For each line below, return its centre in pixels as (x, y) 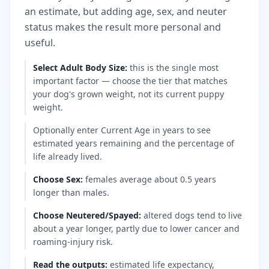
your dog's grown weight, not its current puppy (128, 94)
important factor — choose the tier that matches (130, 80)
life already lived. (68, 156)
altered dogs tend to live (193, 215)
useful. (40, 42)
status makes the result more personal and (123, 27)
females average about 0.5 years (151, 179)
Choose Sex (57, 179)
